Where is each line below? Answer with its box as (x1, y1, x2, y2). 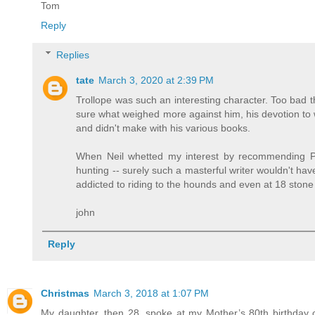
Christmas (41, 287, 89, 299)
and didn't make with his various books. (76, 122, 251, 134)
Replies (56, 49, 90, 60)
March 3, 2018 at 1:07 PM (94, 287, 209, 299)
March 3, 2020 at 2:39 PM (98, 74, 214, 86)
